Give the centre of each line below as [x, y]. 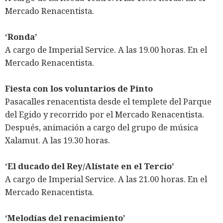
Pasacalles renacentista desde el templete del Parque [108, 102]
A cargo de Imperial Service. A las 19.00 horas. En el [106, 50]
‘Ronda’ [21, 37]
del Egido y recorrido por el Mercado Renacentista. [105, 114]
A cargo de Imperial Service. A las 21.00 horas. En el [106, 179]
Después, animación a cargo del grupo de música [102, 127]
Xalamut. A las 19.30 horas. [57, 140]
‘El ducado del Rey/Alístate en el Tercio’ [90, 166]
